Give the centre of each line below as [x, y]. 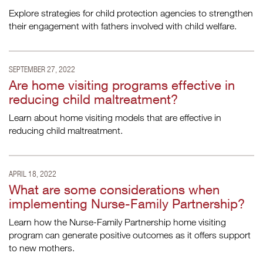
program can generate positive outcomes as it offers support [130, 235]
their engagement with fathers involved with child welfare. [123, 26]
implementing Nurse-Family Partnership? [127, 204]
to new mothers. [42, 248]
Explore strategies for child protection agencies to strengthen [131, 13]
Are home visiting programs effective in [122, 85]
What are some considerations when [114, 190]
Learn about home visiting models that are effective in [115, 117]
